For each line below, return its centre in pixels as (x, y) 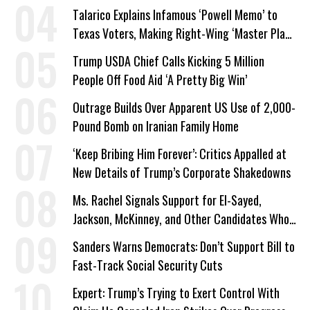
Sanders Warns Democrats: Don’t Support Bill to (184, 246)
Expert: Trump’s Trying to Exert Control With (176, 292)
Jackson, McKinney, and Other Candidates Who (181, 218)
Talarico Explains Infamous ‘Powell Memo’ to (175, 14)
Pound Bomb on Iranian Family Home (156, 126)
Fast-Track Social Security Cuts (147, 265)
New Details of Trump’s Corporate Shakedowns (182, 172)
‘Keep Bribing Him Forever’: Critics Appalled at (180, 153)
